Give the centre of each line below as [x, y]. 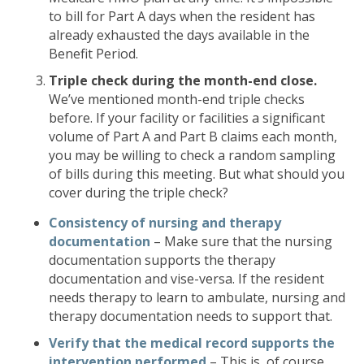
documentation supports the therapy [162, 260]
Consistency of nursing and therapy [165, 223]
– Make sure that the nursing [241, 241]
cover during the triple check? [139, 193]
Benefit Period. [93, 54]
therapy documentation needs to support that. [191, 316]
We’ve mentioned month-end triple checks [177, 99]
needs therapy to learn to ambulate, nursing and [197, 297]
